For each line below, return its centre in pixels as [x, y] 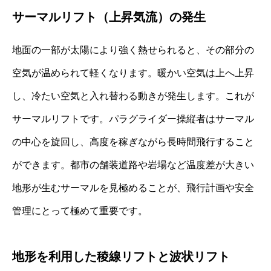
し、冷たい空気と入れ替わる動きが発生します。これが [133, 96]
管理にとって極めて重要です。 [80, 211]
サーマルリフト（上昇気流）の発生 [109, 17]
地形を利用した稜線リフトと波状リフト [121, 257]
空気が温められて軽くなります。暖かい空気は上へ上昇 [133, 73]
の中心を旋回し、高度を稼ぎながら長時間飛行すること [133, 142]
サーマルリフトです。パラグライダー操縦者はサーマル [133, 119]
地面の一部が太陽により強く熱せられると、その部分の [133, 50]
